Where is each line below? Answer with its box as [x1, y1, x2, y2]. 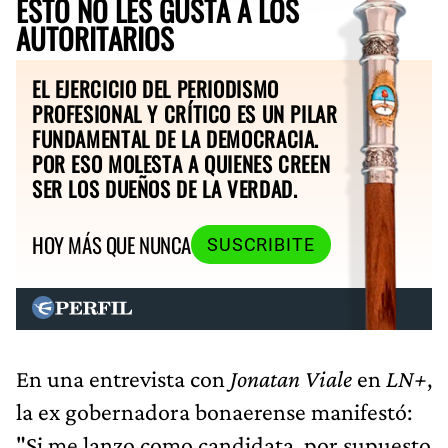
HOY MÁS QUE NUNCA [32, 229, 191, 261]
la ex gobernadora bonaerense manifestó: [16, 397, 412, 425]
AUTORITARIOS [16, 16, 174, 59]
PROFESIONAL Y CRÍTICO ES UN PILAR [32, 97, 338, 129]
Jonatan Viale [230, 364, 352, 392]
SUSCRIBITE [206, 234, 315, 255]
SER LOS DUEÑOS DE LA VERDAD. [32, 172, 298, 204]
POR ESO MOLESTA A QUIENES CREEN [32, 147, 331, 179]
